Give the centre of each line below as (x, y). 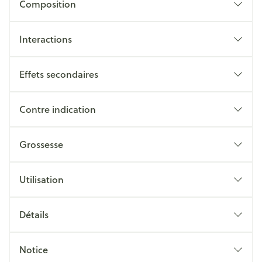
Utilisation (42, 179)
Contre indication (58, 109)
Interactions (46, 39)
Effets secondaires (59, 74)
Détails (34, 214)
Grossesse (41, 144)
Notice (34, 249)
